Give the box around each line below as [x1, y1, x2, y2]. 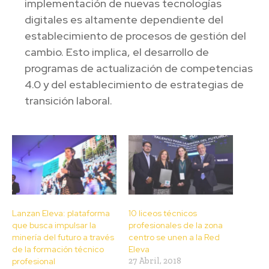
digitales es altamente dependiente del [25, 12, 223, 26]
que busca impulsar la [12, 220, 96, 231]
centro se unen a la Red [128, 232, 220, 243]
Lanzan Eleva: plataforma [12, 208, 110, 219]
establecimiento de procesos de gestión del [25, 28, 246, 43]
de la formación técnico [12, 244, 104, 255]
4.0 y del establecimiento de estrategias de [25, 77, 244, 91]
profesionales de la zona [128, 220, 223, 231]
